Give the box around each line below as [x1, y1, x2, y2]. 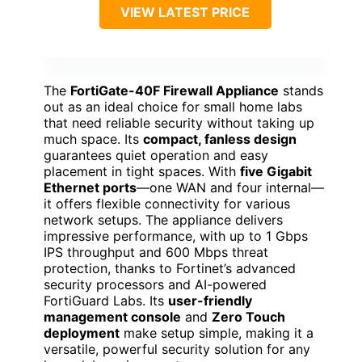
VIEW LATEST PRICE [120, 3, 250, 20]
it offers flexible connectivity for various [44, 195, 290, 212]
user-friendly [168, 292, 252, 309]
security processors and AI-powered [44, 276, 267, 293]
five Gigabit [240, 162, 312, 179]
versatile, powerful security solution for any [44, 340, 310, 357]
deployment [44, 324, 120, 341]
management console [44, 308, 181, 325]
